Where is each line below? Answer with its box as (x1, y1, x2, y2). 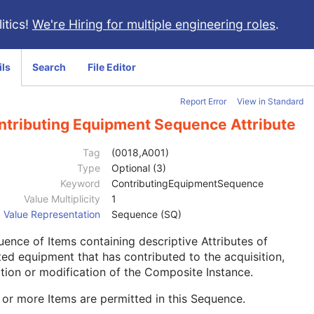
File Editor (88, 61, 136, 73)
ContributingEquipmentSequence (111, 177, 264, 190)
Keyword (60, 177, 100, 190)
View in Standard (237, 96, 303, 107)
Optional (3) (111, 162, 166, 175)
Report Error (180, 96, 226, 107)
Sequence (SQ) (111, 208, 182, 221)
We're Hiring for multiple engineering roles (32, 17, 275, 32)
